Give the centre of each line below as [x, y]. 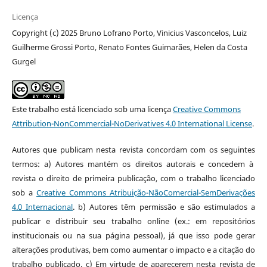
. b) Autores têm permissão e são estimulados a [164, 207]
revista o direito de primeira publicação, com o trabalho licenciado [133, 178]
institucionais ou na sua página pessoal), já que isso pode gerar [133, 235]
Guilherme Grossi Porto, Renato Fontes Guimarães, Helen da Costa [129, 47]
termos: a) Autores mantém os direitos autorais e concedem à [133, 164]
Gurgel [24, 61]
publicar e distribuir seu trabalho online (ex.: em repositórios [133, 221]
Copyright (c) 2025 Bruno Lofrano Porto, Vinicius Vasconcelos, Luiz [129, 32]
